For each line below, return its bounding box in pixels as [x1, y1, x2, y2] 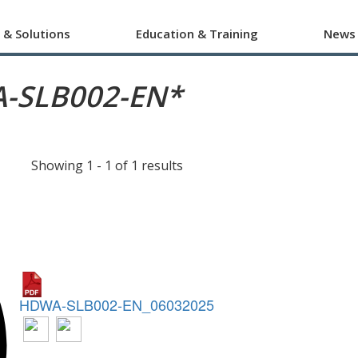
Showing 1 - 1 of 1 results [31, 157, 183, 174]
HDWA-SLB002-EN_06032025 [19, 294, 214, 315]
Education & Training [136, 26, 258, 42]
